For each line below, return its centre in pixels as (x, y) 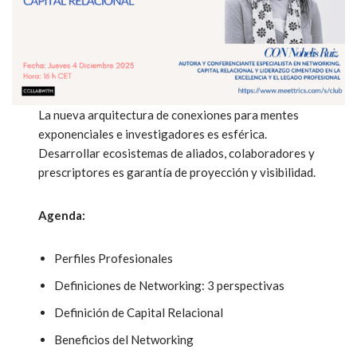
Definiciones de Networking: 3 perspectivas (170, 285)
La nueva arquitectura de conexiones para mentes (169, 114)
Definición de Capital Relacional (139, 312)
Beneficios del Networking (124, 339)
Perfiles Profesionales (114, 258)
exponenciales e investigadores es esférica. (153, 133)
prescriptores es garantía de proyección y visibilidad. (177, 172)
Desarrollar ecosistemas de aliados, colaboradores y (177, 153)
